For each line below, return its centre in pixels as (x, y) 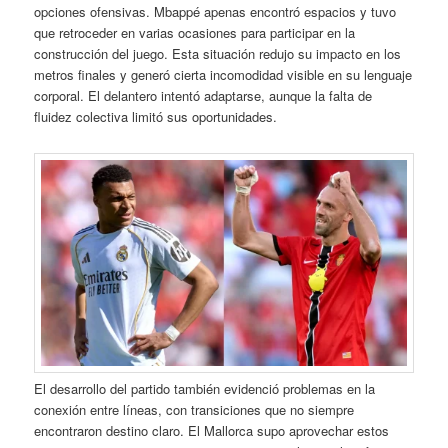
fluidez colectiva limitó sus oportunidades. (156, 116)
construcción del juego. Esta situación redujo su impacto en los (218, 53)
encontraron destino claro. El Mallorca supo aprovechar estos (212, 430)
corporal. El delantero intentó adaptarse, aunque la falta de (203, 95)
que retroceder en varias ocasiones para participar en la (195, 32)
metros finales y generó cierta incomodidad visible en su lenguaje (223, 74)
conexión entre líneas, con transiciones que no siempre (194, 409)
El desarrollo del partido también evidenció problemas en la (205, 388)
